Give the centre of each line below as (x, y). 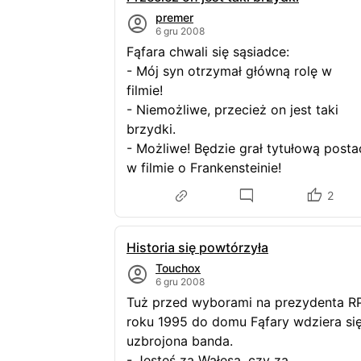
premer (174, 17)
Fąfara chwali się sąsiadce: (212, 52)
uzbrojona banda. (184, 341)
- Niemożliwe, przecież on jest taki (232, 110)
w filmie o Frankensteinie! (204, 168)
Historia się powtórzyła (197, 247)
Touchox (178, 268)
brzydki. (155, 129)
